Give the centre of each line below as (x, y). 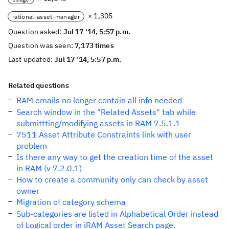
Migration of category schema (71, 202)
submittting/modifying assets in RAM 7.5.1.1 (98, 123)
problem (32, 146)
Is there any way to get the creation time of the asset (115, 157)
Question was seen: (42, 45)
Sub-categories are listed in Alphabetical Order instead (117, 214)
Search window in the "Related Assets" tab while (106, 112)
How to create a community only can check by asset (112, 179)
